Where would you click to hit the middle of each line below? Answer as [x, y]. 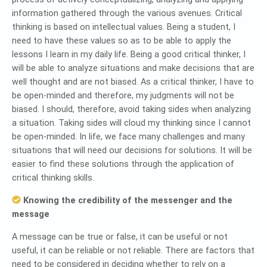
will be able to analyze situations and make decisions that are [133, 68]
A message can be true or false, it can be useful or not [120, 237]
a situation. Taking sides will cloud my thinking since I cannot [131, 123]
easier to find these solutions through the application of [123, 164]
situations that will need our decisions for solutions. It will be [132, 150]
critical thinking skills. [53, 178]
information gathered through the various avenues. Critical [127, 13]
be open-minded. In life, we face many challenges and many [128, 136]
